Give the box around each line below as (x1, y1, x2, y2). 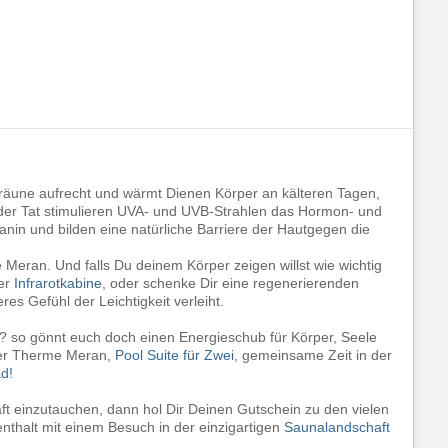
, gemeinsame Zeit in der (234, 347, 392, 363)
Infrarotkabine (14, 275, 102, 291)
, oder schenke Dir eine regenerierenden (102, 275, 359, 291)
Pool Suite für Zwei (115, 347, 234, 363)
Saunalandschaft (284, 419, 390, 435)
